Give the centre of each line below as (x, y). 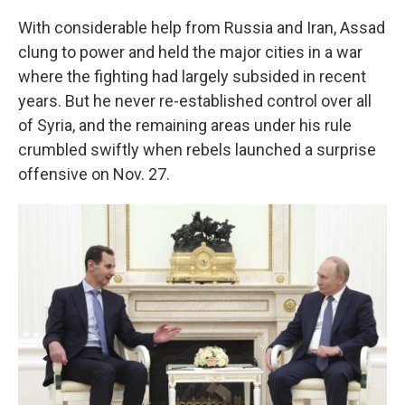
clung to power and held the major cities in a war (190, 52)
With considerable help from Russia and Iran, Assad (202, 28)
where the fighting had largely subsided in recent (192, 76)
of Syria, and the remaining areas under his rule (185, 125)
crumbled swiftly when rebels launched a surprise (197, 150)
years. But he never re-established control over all (195, 101)
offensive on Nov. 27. (94, 174)
